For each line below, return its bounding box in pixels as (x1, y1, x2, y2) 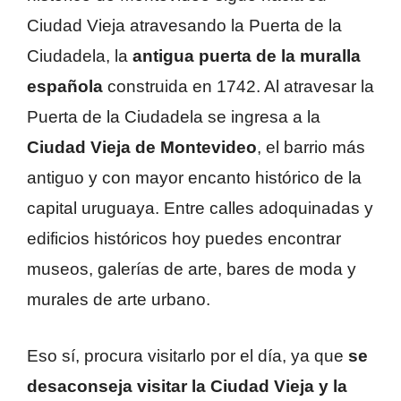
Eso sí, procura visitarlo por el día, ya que (27, 346, 348, 365)
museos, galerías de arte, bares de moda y (27, 260, 356, 279)
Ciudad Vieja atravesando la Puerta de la (27, 16, 342, 36)
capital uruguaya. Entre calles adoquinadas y (27, 199, 373, 218)
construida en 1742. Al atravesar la (103, 77, 374, 97)
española (27, 77, 103, 97)
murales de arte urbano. (27, 290, 210, 310)
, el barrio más (257, 138, 365, 158)
